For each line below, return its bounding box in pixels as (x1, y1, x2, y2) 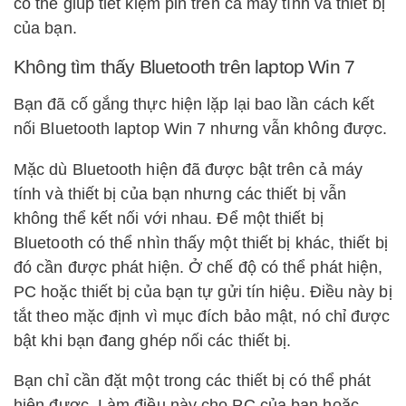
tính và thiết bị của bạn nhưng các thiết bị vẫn (14, 184, 347, 203)
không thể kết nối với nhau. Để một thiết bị (14, 208, 324, 227)
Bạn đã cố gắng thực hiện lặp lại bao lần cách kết (14, 95, 375, 114)
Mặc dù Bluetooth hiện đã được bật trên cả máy (14, 159, 362, 179)
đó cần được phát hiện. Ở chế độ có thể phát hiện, (14, 257, 383, 276)
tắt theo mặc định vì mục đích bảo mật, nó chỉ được (14, 306, 391, 325)
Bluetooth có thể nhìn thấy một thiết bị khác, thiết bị (14, 233, 388, 252)
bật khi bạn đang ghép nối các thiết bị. (14, 331, 292, 350)
